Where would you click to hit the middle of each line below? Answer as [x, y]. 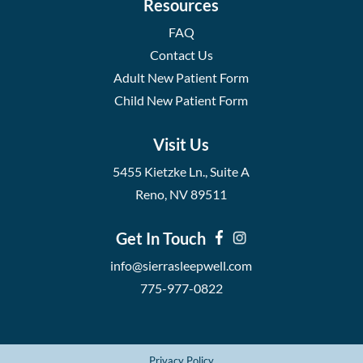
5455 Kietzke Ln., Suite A [181, 171]
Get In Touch [166, 238]
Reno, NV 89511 [181, 194]
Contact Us [181, 54]
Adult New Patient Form [181, 77]
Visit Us [181, 144]
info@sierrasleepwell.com [181, 265]
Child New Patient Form [181, 100]
